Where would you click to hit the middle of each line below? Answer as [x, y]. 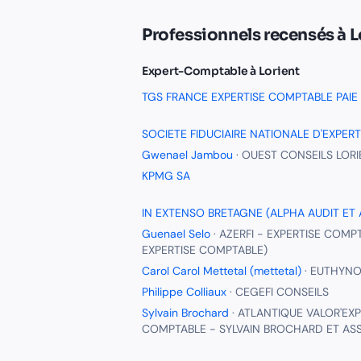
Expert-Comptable [195, 71]
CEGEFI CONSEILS [282, 292]
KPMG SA [166, 176]
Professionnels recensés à [246, 35]
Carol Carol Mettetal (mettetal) [222, 271]
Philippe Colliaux [184, 292]
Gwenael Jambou [187, 155]
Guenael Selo [176, 234]
